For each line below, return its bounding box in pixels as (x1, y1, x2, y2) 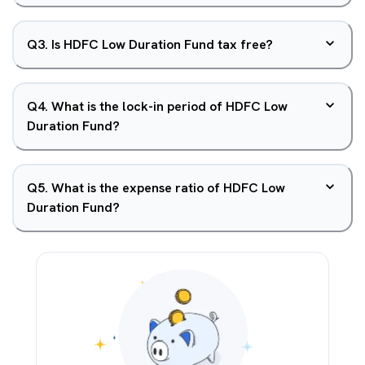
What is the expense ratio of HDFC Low (51, 179, 285, 196)
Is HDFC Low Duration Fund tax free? (51, 36, 273, 53)
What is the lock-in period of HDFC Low (51, 98, 288, 115)
